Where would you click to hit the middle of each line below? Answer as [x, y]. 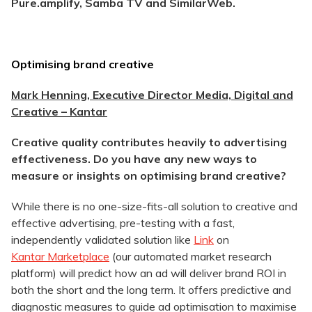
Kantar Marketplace [60, 257]
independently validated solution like [102, 240]
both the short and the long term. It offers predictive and [151, 290]
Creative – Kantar [59, 112]
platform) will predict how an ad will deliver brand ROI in [149, 273]
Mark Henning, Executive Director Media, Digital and [152, 95]
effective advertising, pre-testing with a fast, [123, 223]
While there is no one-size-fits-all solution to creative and [154, 206]
